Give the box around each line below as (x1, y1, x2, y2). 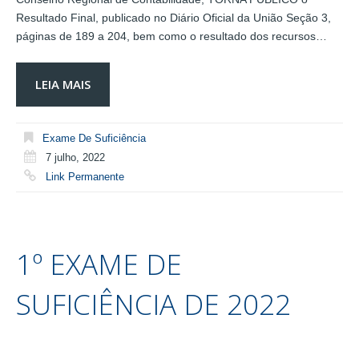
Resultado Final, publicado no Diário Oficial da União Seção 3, (16, 11, 331, 25)
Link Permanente (46, 171, 124, 184)
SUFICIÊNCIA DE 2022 (16, 284, 291, 323)
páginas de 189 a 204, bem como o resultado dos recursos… (16, 30, 327, 43)
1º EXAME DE (16, 244, 182, 283)
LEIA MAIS (35, 76, 91, 93)
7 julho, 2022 (46, 151, 105, 164)
